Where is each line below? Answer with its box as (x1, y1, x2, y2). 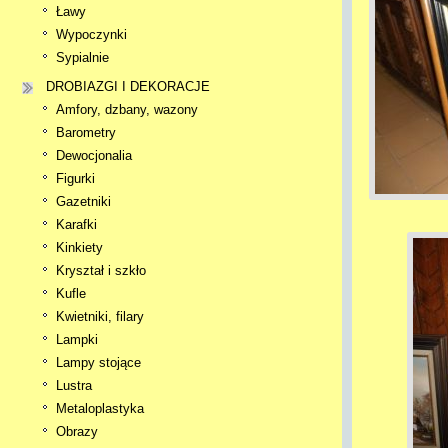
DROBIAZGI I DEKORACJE (46, 79, 211, 94)
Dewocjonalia (56, 148, 132, 163)
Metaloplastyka (56, 401, 144, 416)
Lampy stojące (56, 355, 141, 370)
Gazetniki (56, 194, 111, 209)
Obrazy (56, 424, 98, 439)
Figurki (56, 171, 95, 186)
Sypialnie (56, 50, 109, 65)
